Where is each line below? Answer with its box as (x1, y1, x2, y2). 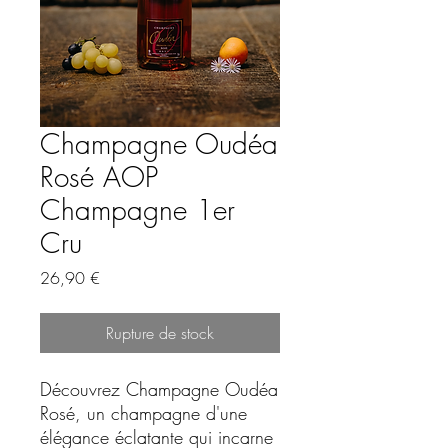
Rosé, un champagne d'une (40, 400, 247, 425)
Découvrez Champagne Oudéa (40, 376, 278, 401)
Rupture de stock (106, 321, 214, 344)
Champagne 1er (40, 190, 235, 228)
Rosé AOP (40, 157, 158, 195)
